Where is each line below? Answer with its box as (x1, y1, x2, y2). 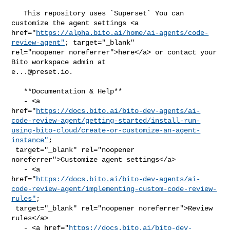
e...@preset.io (11, 67, 69, 76)
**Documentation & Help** (11, 87, 24, 95)
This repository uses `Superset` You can (11, 9, 24, 17)
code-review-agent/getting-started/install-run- (11, 116, 201, 125)
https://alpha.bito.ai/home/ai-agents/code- (36, 28, 209, 37)
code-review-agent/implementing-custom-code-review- (11, 184, 217, 193)
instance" (11, 136, 49, 144)
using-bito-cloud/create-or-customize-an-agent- (11, 126, 201, 135)
